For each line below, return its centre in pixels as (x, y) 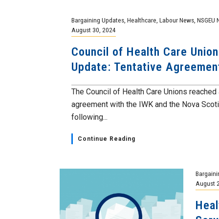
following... (90, 117)
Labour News (177, 20)
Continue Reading (107, 139)
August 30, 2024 (94, 30)
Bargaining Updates (98, 20)
